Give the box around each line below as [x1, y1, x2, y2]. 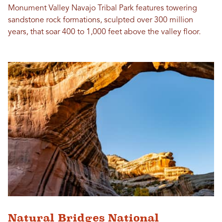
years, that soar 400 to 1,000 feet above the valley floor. [8, 28, 201, 36]
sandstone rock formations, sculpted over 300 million [8, 16, 193, 24]
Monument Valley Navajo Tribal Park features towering [8, 4, 197, 12]
